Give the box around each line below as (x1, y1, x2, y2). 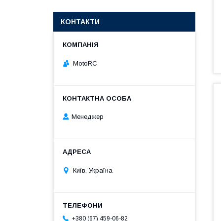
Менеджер (72, 113, 104, 121)
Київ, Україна (73, 166, 112, 174)
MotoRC (73, 59, 97, 67)
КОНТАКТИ (61, 18, 100, 26)
